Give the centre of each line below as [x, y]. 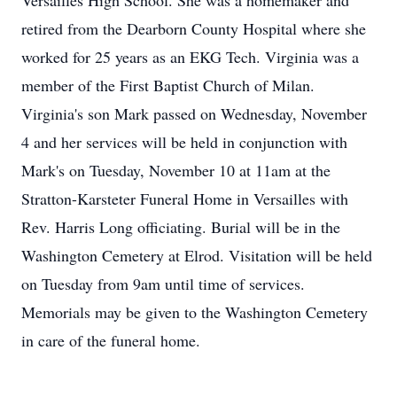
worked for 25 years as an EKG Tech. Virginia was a [190, 57]
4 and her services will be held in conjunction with [184, 142]
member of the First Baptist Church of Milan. [168, 85]
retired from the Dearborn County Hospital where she [194, 28]
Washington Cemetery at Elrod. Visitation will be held [197, 255]
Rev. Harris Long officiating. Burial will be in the [181, 227]
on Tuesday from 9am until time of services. [163, 284]
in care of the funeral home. [111, 340]
